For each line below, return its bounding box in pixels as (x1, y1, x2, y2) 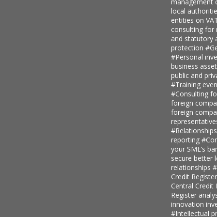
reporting (170, 135, 201, 144)
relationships (170, 162, 213, 172)
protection (170, 43, 205, 52)
